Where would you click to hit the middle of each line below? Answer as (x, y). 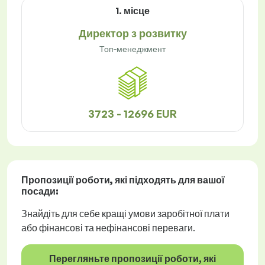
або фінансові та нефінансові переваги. (108, 228)
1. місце (132, 11)
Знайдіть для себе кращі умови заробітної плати (125, 214)
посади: (40, 191)
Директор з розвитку (132, 33)
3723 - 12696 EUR (132, 114)
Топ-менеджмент (132, 49)
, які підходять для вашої (167, 180)
